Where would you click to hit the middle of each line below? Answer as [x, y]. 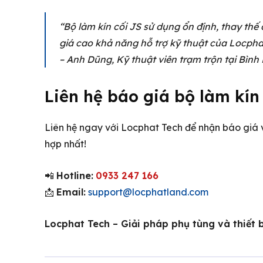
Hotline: [75, 175]
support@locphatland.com [148, 192]
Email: [71, 192]
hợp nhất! [65, 144]
